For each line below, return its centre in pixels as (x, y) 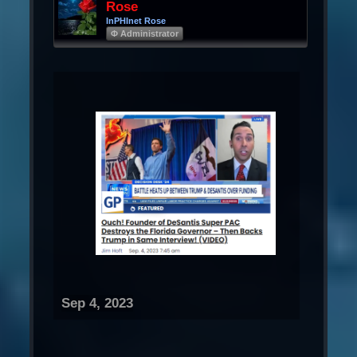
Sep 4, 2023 (97, 303)
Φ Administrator (145, 33)
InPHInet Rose (136, 20)
